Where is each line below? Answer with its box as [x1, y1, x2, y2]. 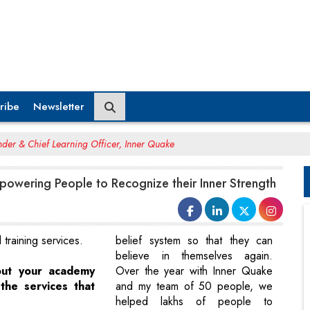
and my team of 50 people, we [116, 278, 273, 295]
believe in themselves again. [116, 248, 273, 264]
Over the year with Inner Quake [116, 263, 273, 280]
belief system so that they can [116, 232, 273, 249]
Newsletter [33, 98, 84, 114]
